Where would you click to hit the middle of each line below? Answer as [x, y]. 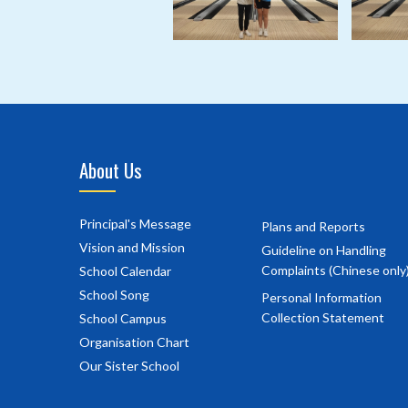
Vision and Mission [132, 247]
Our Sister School [129, 365]
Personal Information [321, 297]
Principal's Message [135, 223]
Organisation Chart [134, 342]
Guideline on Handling [324, 250]
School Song [114, 294]
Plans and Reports [313, 226]
